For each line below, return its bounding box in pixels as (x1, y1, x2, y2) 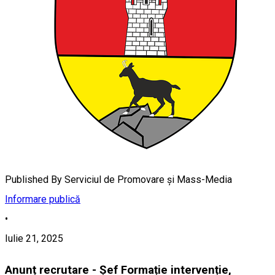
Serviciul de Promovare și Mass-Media (64, 174, 232, 186)
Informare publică (5, 193, 80, 206)
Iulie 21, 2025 (5, 233, 63, 245)
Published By (5, 174, 62, 186)
